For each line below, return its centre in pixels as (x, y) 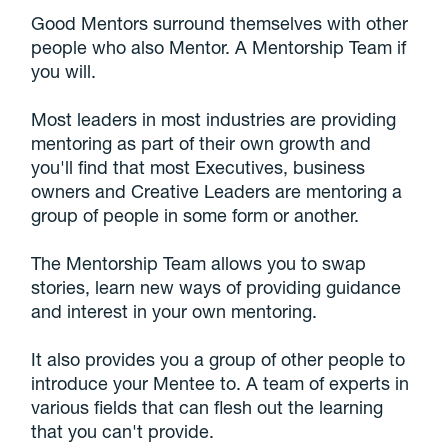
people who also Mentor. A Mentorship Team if (219, 46)
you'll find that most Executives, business (198, 166)
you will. (64, 70)
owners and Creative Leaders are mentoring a (217, 190)
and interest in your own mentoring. (174, 310)
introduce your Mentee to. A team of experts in (220, 382)
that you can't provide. (123, 430)
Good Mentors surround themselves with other (220, 22)
